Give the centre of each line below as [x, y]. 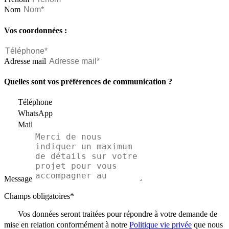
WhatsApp [35, 113]
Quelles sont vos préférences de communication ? [88, 82]
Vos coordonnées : [36, 30]
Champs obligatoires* [39, 196]
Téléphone [35, 102]
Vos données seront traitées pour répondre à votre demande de [118, 214]
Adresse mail [25, 61]
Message [18, 179]
